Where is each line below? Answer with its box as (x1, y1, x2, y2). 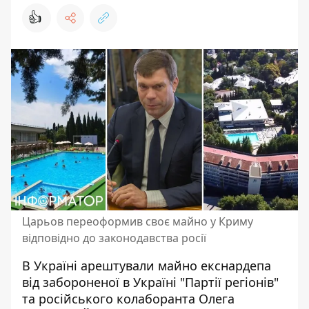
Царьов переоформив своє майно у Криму (22, 214, 253, 229)
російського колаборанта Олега (39, 290, 235, 307)
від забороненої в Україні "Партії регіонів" (22, 274, 279, 290)
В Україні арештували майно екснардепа (22, 257, 271, 274)
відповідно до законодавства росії (22, 230, 206, 246)
